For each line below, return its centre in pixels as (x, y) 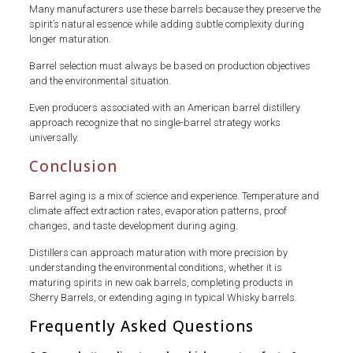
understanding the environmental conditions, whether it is (155, 267)
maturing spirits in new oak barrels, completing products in (161, 282)
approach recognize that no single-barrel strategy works (154, 122)
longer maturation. (70, 39)
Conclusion (73, 166)
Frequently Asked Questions (141, 326)
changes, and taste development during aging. (133, 225)
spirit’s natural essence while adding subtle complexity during (166, 24)
